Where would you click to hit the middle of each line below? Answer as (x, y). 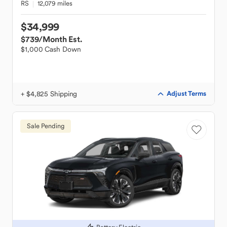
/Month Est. (60, 39)
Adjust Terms (186, 93)
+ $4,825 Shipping (49, 94)
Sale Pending (46, 126)
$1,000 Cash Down (51, 49)
